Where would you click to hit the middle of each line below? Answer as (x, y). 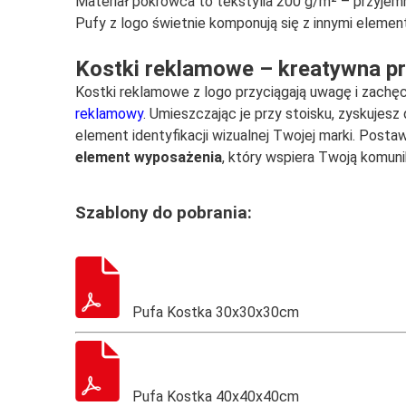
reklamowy (110, 113)
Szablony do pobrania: (164, 213)
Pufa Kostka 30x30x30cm (214, 313)
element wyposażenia (149, 157)
